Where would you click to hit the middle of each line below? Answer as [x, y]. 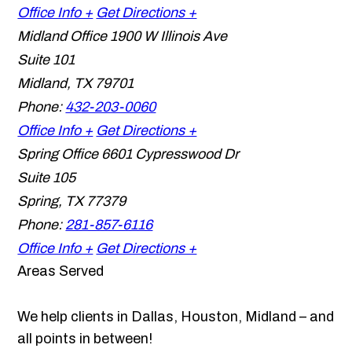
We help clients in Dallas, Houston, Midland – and [176, 317]
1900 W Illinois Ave [169, 37]
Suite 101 [46, 60]
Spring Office [58, 154]
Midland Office [62, 37]
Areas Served [61, 271]
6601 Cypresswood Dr [170, 154]
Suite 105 [47, 178]
